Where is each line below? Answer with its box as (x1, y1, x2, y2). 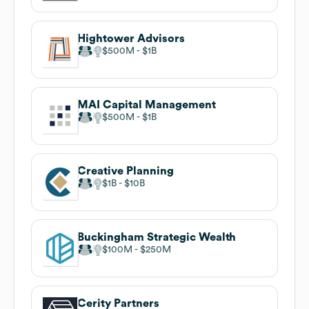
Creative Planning (77, 165, 174, 177)
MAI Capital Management (77, 99, 216, 110)
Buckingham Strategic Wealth (77, 231, 236, 243)
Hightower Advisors (77, 32, 185, 44)
